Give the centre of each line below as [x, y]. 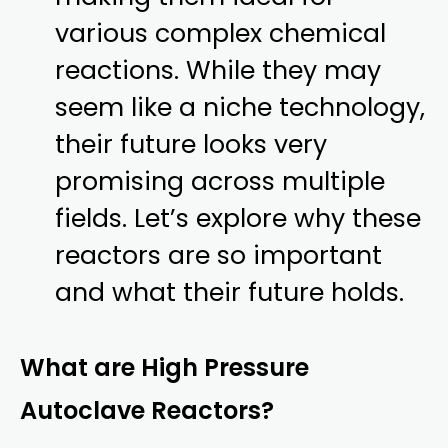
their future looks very [191, 145]
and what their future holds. [230, 293]
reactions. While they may [218, 71]
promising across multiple [220, 182]
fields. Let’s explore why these [238, 219]
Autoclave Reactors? [147, 411]
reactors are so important [219, 256]
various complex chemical [221, 34]
